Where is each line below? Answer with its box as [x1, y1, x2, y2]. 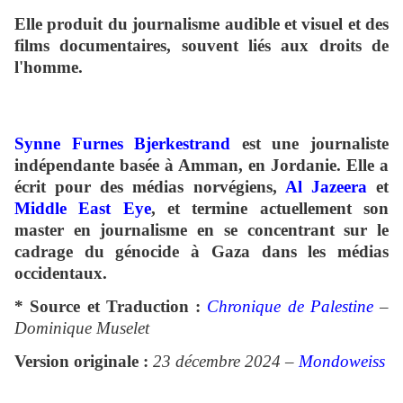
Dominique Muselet [14, 318, 149, 338]
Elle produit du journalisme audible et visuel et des [14, 14, 389, 34]
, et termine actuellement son [150, 199, 390, 219]
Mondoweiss [299, 352, 385, 372]
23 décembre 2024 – [148, 352, 299, 372]
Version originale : [14, 352, 148, 372]
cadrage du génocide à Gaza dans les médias [14, 242, 389, 262]
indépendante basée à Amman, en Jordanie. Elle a [14, 156, 389, 175]
